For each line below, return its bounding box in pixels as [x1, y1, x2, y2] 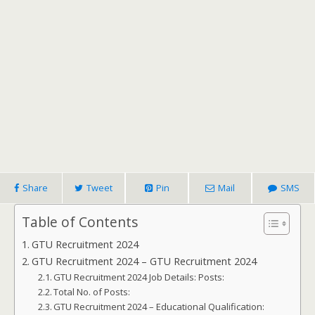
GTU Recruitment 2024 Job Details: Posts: [53, 271, 225, 283]
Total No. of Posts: [53, 285, 131, 298]
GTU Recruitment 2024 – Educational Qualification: [53, 300, 267, 313]
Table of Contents [22, 212, 138, 232]
